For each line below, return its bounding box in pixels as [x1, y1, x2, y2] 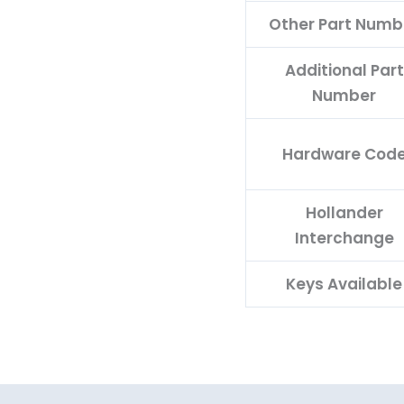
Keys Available [286, 272, 402, 295]
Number [312, 84, 376, 106]
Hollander [305, 201, 383, 224]
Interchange [294, 226, 394, 249]
